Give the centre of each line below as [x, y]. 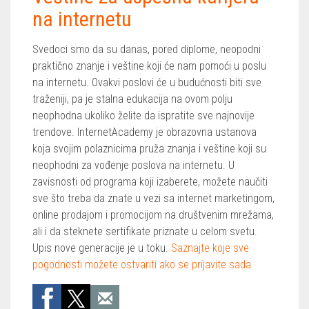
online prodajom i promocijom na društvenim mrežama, [153, 215]
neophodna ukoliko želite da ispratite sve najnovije [143, 115]
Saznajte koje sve [210, 248]
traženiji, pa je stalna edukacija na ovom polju [132, 99]
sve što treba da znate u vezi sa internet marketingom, [153, 198]
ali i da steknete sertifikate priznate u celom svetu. [145, 231]
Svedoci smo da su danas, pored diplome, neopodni [147, 49]
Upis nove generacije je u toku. [102, 248]
